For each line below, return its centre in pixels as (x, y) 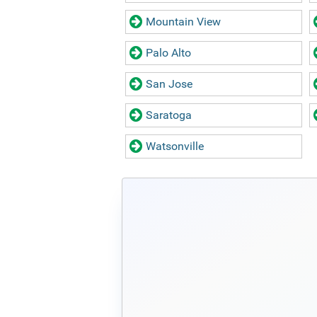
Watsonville (175, 146)
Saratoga (169, 115)
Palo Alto (168, 53)
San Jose (169, 84)
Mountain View (183, 22)
